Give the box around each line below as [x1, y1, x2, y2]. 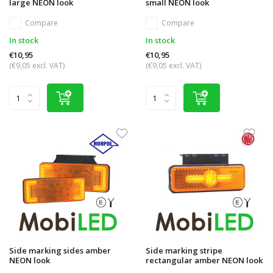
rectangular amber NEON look [146, 254, 263, 266]
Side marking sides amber [9, 244, 111, 256]
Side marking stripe [146, 244, 222, 256]
